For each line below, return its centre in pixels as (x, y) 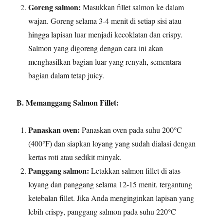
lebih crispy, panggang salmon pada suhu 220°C (102, 211)
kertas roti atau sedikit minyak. (75, 157)
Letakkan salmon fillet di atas (135, 170)
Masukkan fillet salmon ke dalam (133, 7)
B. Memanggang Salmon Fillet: (68, 102)
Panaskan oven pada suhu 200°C (131, 129)
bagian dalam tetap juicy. (66, 75)
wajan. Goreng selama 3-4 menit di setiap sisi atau (105, 20)
